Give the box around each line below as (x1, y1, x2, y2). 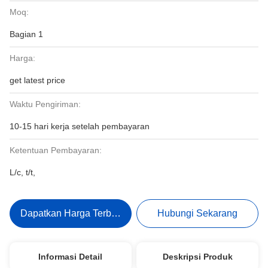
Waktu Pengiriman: (10, 99, 81, 109)
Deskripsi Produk (162, 252, 233, 261)
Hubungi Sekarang (157, 208, 238, 218)
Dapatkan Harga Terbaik (20, 208, 124, 218)
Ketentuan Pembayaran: (10, 145, 102, 155)
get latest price (10, 75, 65, 85)
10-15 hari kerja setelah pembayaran (10, 121, 150, 131)
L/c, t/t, (10, 167, 35, 177)
